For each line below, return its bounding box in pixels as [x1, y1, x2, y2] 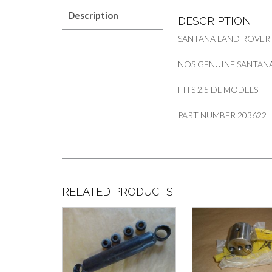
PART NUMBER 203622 [178, 110, 267, 120]
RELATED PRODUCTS [62, 185, 173, 198]
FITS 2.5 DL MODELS [178, 84, 259, 95]
